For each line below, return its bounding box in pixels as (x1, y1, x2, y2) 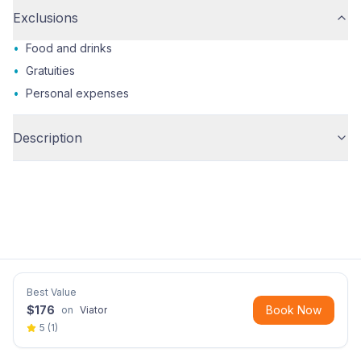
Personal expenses (26, 86, 129, 100)
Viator (80, 304, 107, 316)
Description (13, 130, 82, 146)
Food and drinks (26, 41, 112, 55)
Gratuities (26, 64, 75, 77)
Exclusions (13, 10, 78, 26)
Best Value (27, 286, 77, 298)
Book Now (266, 303, 322, 317)
